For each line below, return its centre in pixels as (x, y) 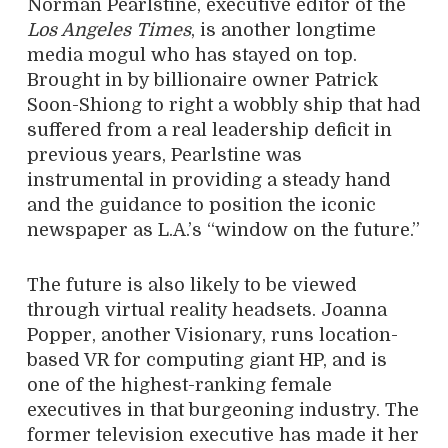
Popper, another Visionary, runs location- (212, 335)
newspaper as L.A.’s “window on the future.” (223, 230)
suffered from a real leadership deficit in (209, 130)
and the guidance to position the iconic (201, 205)
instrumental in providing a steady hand (209, 180)
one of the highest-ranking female (179, 385)
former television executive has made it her (223, 435)
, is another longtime (283, 30)
